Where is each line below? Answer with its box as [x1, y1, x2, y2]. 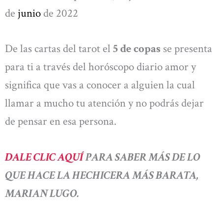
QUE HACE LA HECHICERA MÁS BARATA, [5, 167, 199, 183]
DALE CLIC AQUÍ [5, 149, 85, 165]
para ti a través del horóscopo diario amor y [5, 59, 196, 74]
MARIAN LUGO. [5, 186, 80, 201]
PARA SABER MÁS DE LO [85, 149, 200, 165]
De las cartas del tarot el [5, 41, 113, 56]
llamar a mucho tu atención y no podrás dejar [5, 95, 204, 110]
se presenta [161, 41, 212, 56]
